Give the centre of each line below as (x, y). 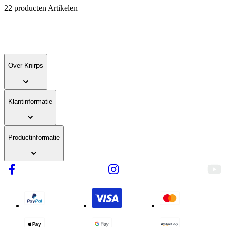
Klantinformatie (30, 102)
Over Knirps (26, 66)
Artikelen (63, 8)
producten (30, 8)
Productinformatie (34, 137)
